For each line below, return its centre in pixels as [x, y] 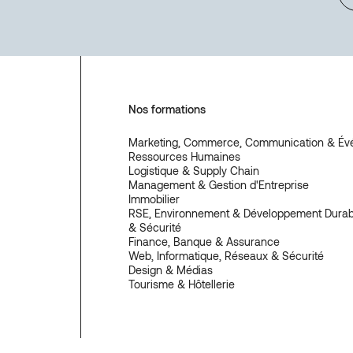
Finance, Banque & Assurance [204, 242]
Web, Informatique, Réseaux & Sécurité [226, 256]
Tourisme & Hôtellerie [182, 284]
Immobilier [154, 199]
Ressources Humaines [184, 157]
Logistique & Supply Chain [194, 171]
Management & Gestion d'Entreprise [219, 185]
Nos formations [167, 110]
